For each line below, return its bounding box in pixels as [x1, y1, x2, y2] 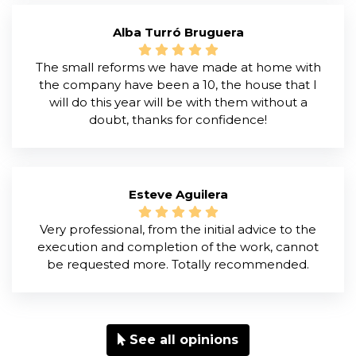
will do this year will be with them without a [48, 95, 308, 110]
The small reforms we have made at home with [35, 60, 321, 75]
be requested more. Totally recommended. [47, 257, 309, 272]
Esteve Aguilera [128, 187, 228, 202]
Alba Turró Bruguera [112, 25, 244, 40]
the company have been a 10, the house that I [39, 77, 317, 92]
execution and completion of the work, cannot [37, 239, 319, 254]
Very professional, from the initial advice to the [40, 222, 316, 237]
